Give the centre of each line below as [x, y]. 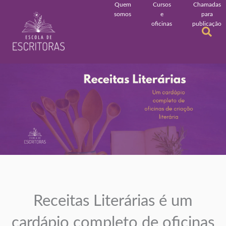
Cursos [162, 5]
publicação [207, 24]
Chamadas [207, 5]
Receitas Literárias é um [113, 201]
